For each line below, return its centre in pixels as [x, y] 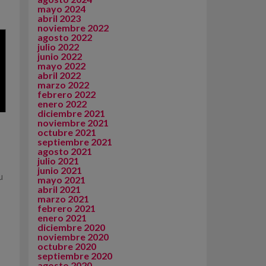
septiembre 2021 [75, 142]
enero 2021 [62, 218]
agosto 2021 [65, 151]
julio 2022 [58, 47]
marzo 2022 [63, 85]
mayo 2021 [61, 180]
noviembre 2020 [73, 237]
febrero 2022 [66, 94]
